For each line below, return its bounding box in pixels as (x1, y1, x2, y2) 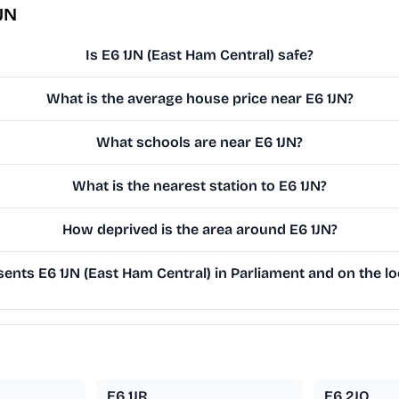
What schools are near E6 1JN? (96, 134, 304, 151)
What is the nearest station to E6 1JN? (72, 177, 328, 195)
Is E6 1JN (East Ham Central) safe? (85, 46, 314, 64)
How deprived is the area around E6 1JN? (61, 221, 338, 239)
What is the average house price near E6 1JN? (45, 90, 354, 108)
